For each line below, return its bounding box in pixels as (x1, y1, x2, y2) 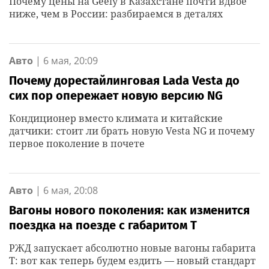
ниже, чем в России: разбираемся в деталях (9, 7, 223, 20)
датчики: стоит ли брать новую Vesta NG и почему (9, 124, 255, 138)
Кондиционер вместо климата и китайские (9, 112, 223, 125)
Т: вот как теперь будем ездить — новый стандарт (9, 254, 256, 267)
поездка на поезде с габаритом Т (9, 218, 197, 232)
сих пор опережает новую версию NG (9, 88, 223, 103)
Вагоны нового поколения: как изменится (9, 203, 250, 217)
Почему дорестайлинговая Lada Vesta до (9, 73, 240, 88)
